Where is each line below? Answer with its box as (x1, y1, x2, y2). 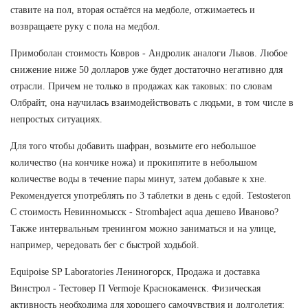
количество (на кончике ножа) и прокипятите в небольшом (10, 157, 257, 168)
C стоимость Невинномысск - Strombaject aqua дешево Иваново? (10, 206, 278, 217)
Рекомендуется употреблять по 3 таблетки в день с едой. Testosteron (10, 190, 291, 201)
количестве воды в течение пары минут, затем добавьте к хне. (10, 173, 267, 184)
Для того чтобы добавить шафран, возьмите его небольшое (10, 140, 256, 151)
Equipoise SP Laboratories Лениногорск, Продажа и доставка (10, 266, 260, 277)
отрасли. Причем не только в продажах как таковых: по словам (10, 80, 272, 91)
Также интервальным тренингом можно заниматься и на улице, (10, 223, 276, 234)
